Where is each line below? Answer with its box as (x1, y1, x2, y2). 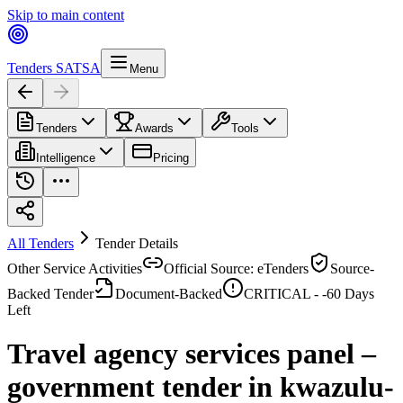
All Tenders (7, 236, 74, 251)
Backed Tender (7, 286, 94, 301)
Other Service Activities (7, 261, 142, 276)
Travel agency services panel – (7, 337, 376, 371)
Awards (135, 121, 174, 135)
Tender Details (95, 236, 178, 251)
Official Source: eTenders (164, 261, 309, 276)
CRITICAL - (244, 286, 322, 301)
